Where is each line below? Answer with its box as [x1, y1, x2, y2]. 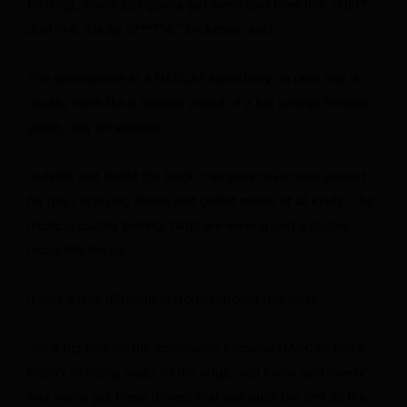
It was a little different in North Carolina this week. [27, 290, 323, 306]
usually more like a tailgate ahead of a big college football [27, 94, 369, 110]
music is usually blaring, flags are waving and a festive [27, 216, 350, 233]
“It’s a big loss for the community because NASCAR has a [27, 339, 365, 355]
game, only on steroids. [27, 118, 165, 134]
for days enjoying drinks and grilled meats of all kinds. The [27, 192, 373, 208]
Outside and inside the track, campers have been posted [27, 167, 366, 184]
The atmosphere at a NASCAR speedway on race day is [27, 69, 359, 85]
